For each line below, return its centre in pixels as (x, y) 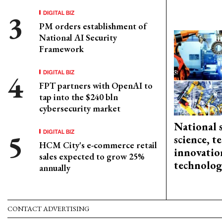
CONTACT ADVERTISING (48, 209)
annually (55, 168)
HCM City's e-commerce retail (98, 145)
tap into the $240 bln (79, 97)
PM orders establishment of (93, 26)
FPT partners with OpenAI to (96, 85)
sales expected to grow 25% (92, 156)
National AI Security (78, 37)
